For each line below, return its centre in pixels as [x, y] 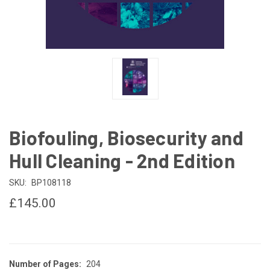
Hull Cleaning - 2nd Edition [122, 160]
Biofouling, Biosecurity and [126, 137]
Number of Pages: [45, 264]
